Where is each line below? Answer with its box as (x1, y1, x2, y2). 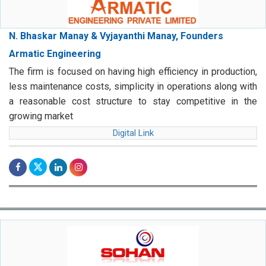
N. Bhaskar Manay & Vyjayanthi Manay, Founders (9, 30, 223, 42)
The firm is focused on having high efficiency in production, (9, 66, 257, 78)
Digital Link (112, 128, 154, 139)
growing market (9, 110, 73, 122)
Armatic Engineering (9, 48, 101, 60)
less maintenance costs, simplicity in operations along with (9, 81, 257, 93)
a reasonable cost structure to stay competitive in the (9, 96, 257, 107)
